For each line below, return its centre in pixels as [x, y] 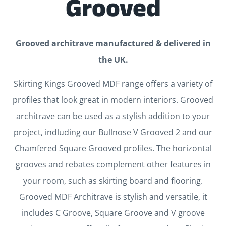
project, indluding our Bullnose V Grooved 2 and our [113, 132]
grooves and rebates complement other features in [113, 165]
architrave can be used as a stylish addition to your [113, 116]
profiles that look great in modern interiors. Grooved [113, 100]
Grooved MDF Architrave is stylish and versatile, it [113, 197]
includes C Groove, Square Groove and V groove [113, 213]
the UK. [113, 60]
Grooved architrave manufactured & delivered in [113, 44]
